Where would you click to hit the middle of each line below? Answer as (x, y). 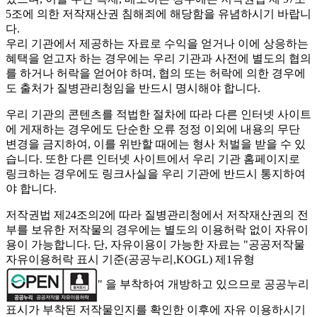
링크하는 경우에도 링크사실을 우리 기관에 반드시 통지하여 (156, 174)
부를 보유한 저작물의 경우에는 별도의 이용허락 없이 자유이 (157, 230)
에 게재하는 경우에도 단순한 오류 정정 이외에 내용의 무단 (153, 129)
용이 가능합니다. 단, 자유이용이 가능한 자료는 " (127, 245)
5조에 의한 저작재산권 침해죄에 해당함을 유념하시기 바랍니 (158, 14)
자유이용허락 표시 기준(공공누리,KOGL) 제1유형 (130, 260)
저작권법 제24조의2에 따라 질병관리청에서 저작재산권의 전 (157, 215)
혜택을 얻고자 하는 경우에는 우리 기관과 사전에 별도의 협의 (158, 59)
